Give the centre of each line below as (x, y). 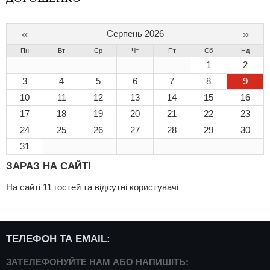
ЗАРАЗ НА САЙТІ (49, 166)
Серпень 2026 (135, 33)
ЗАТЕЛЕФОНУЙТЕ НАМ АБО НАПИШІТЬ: (97, 262)
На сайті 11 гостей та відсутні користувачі (92, 187)
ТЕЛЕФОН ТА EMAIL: (58, 239)
